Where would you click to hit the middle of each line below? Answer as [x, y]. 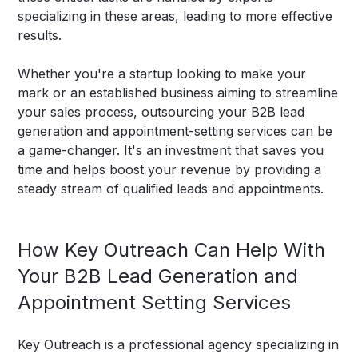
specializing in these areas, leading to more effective [175, 16]
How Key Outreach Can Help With [172, 250]
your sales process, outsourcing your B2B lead [161, 112]
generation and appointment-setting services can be [175, 131]
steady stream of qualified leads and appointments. [171, 189]
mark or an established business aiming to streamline [178, 93]
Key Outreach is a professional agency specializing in [179, 345]
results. [40, 36]
